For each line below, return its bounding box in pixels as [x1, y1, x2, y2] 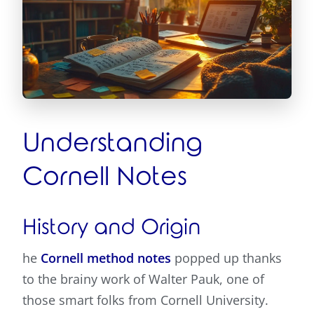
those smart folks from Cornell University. [22, 292, 268, 309]
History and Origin [22, 216, 200, 240]
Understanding [22, 130, 203, 158]
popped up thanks [171, 250, 282, 267]
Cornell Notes [22, 163, 187, 192]
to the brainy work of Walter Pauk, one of [22, 271, 264, 288]
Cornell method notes [41, 250, 171, 267]
